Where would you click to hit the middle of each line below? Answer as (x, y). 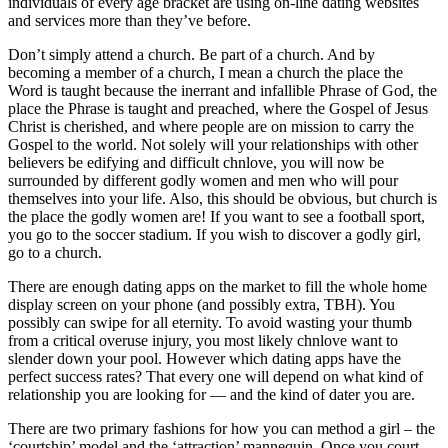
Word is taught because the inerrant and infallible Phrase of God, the (222, 91)
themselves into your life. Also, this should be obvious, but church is (222, 199)
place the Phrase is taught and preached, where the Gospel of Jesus (218, 109)
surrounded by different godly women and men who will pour (203, 181)
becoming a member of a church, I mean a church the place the (205, 73)
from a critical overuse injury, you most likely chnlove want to (203, 341)
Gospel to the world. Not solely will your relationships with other (213, 145)
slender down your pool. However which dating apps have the (204, 359)
